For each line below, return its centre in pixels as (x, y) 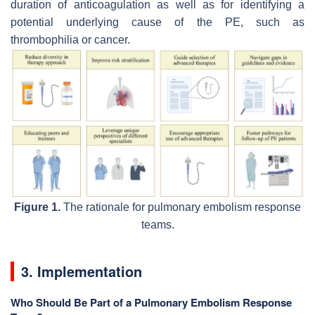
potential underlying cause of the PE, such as (157, 22)
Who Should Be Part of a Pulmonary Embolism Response (151, 302)
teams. (157, 224)
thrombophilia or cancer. (70, 39)
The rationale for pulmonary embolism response (181, 207)
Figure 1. (37, 207)
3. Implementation (82, 271)
